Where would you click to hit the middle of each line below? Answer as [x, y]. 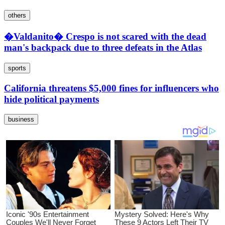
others [17, 15]
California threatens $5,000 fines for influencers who [111, 88]
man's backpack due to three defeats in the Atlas [103, 48]
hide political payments [51, 99]
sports [17, 68]
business [21, 120]
